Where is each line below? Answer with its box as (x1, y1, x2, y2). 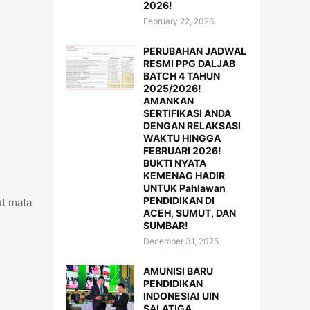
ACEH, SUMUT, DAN (143, 207, 236, 219)
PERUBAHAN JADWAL (143, 45, 246, 57)
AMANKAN (143, 95, 194, 107)
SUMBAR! (143, 219, 188, 231)
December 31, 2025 (143, 236, 219, 246)
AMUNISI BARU (143, 265, 213, 277)
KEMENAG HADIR (143, 170, 225, 181)
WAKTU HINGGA (143, 132, 221, 144)
